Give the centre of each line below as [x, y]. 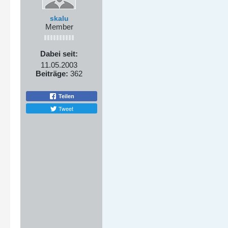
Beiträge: [52, 74]
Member [59, 27]
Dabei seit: [59, 54]
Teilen [66, 96]
